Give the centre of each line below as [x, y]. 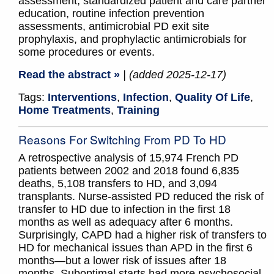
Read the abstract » [69, 75]
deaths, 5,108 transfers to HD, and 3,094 [118, 184]
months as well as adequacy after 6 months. [126, 222]
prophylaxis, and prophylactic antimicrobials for [132, 39]
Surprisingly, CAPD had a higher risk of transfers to [143, 235]
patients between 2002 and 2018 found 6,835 [129, 171]
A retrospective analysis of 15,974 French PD [128, 158]
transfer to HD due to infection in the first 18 [124, 209]
